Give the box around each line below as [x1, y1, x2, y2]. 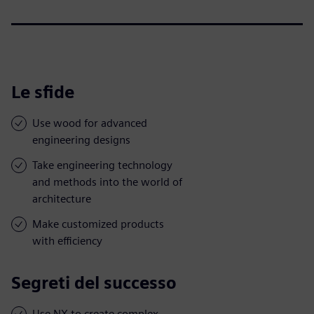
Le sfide [11, 81, 74, 102]
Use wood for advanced [32, 116, 147, 130]
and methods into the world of [32, 175, 182, 189]
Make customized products [32, 217, 164, 231]
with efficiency [32, 233, 102, 247]
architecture [32, 191, 91, 205]
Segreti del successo [11, 272, 177, 293]
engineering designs [32, 132, 130, 146]
